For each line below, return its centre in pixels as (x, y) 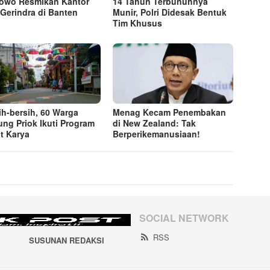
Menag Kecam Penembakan (170, 112)
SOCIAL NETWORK (184, 218)
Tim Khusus (138, 23)
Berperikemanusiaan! (157, 133)
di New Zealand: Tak (155, 123)
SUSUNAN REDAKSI (66, 240)
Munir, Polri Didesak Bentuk (170, 12)
